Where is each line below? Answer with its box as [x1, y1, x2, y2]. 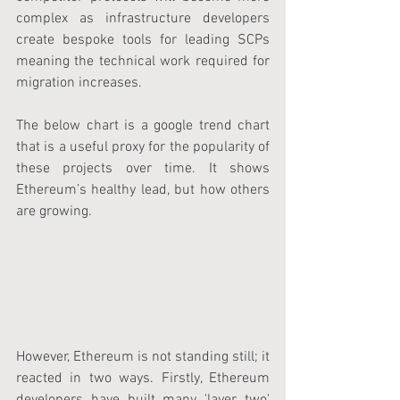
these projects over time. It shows [16, 159, 270, 178]
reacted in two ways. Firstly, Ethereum [16, 369, 270, 387]
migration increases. [16, 73, 142, 92]
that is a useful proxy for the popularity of [16, 137, 270, 156]
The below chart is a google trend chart [16, 116, 270, 135]
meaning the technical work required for [16, 52, 270, 71]
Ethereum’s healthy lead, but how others [16, 180, 270, 199]
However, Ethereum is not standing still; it [16, 347, 270, 366]
